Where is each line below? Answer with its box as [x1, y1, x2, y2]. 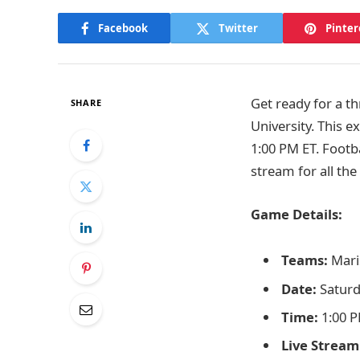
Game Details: [251, 204, 342, 223]
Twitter [218, 20, 258, 35]
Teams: [281, 251, 328, 270]
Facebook [97, 20, 148, 35]
